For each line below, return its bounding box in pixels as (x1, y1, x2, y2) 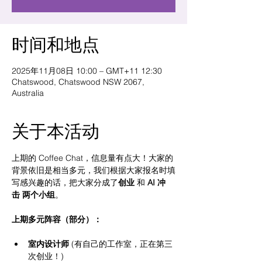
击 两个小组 (12, 189, 55, 200)
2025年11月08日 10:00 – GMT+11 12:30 (12, 65, 162, 76)
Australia (12, 88, 44, 98)
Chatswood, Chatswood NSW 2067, (12, 77, 144, 87)
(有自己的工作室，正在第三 (69, 239, 173, 249)
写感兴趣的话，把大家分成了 (12, 177, 118, 188)
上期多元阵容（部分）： (12, 214, 102, 225)
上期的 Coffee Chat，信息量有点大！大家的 (12, 153, 173, 163)
